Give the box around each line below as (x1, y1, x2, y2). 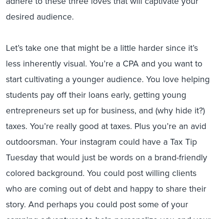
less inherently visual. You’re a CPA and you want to (6, 57, 202, 70)
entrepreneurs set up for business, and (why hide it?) (6, 104, 205, 117)
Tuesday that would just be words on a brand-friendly (6, 151, 207, 164)
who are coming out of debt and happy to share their (6, 182, 206, 195)
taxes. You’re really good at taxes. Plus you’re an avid (6, 120, 206, 132)
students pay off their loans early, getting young (6, 88, 186, 101)
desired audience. (6, 10, 74, 23)
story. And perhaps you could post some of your (6, 198, 188, 211)
